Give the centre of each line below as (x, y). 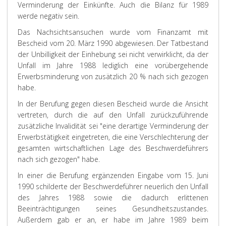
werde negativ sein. (48, 16)
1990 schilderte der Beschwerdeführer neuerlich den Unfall (113, 186)
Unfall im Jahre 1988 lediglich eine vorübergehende (113, 65)
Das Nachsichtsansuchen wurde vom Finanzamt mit (113, 32)
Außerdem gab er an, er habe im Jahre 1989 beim (113, 220)
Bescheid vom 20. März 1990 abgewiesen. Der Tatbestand (113, 43)
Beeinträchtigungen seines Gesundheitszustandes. (113, 209)
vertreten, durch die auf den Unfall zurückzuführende (113, 115)
